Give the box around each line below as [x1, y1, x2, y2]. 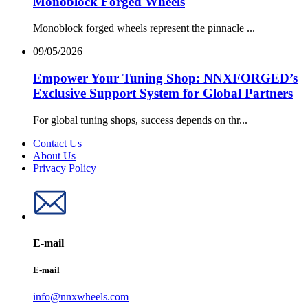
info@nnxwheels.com [33, 291, 129, 303]
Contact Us [33, 137, 82, 149]
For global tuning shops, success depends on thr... [33, 113, 247, 126]
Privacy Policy [33, 162, 96, 174]
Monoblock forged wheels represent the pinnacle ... [33, 22, 255, 34]
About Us [33, 149, 76, 162]
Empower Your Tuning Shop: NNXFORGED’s [33, 70, 298, 85]
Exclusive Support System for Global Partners [33, 85, 293, 100]
